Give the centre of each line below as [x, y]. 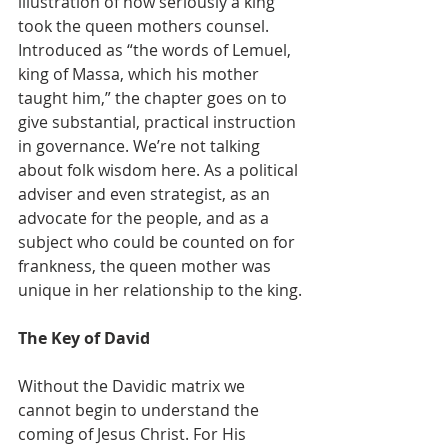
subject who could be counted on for [158, 242]
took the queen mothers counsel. [145, 26]
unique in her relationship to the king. [160, 290]
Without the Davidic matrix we [133, 386]
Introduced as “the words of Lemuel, [156, 50]
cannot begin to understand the [140, 410]
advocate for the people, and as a [145, 218]
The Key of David [84, 338]
